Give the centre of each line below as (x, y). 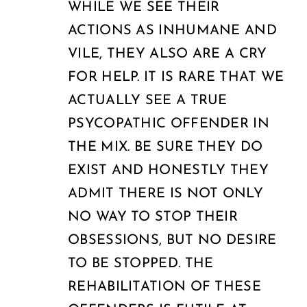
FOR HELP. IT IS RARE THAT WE (176, 77)
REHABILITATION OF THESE (164, 287)
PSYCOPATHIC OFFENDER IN (169, 124)
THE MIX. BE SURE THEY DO (165, 147)
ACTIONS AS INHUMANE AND (172, 30)
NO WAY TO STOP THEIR (153, 217)
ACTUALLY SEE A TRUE (148, 100)
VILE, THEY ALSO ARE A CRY (168, 54)
